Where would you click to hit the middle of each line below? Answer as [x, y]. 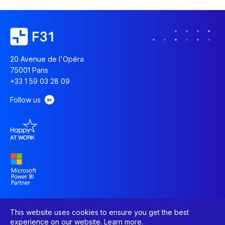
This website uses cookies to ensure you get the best [99, 212]
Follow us [25, 100]
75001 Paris [29, 70]
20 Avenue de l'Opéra [47, 59]
